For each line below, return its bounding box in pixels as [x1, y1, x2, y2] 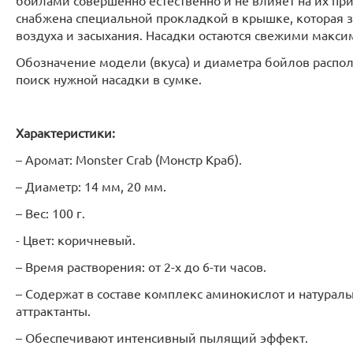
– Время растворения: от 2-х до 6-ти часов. [16, 258, 266, 274]
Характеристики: [16, 124, 115, 140]
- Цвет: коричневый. [16, 232, 136, 247]
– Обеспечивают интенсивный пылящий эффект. [16, 329, 308, 345]
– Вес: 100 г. [16, 205, 85, 221]
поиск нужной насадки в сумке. [16, 71, 202, 87]
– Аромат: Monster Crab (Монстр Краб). [16, 151, 242, 167]
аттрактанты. [16, 303, 91, 318]
